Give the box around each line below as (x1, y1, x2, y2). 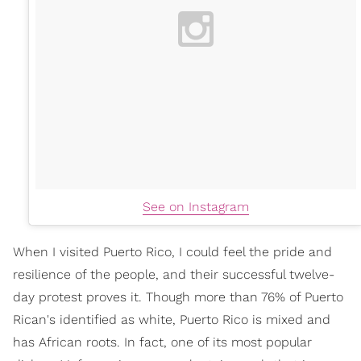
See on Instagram (143, 199, 249, 214)
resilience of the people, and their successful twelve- (13, 267, 334, 282)
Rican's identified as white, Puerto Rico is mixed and (13, 312, 330, 327)
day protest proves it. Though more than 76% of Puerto (13, 289, 343, 305)
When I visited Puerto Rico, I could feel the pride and (13, 244, 332, 259)
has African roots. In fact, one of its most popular (13, 334, 312, 350)
